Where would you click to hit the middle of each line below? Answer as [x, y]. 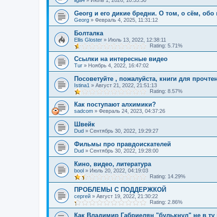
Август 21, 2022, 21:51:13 [126, 85]
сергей [82, 196]
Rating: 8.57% [165, 91]
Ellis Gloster [88, 40]
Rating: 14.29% [166, 176]
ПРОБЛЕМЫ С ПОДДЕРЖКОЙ [120, 190]
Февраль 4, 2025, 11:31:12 [126, 20]
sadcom [84, 111]
